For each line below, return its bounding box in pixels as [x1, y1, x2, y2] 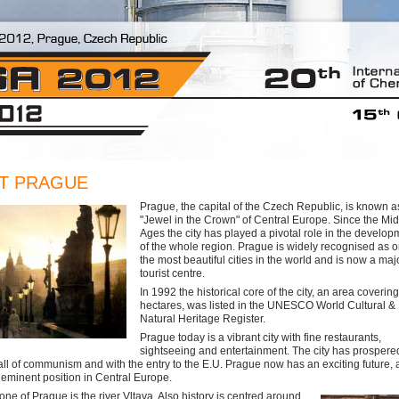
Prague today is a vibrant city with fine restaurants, [140, 331, 381, 344]
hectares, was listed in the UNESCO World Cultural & [140, 299, 395, 312]
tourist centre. [140, 267, 205, 280]
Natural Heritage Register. [140, 313, 265, 325]
